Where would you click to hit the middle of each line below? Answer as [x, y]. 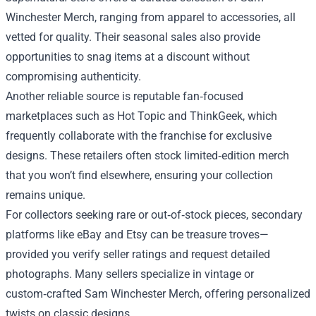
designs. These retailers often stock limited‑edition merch [147, 156]
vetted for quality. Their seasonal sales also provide [133, 37]
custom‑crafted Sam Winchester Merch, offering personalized [158, 294]
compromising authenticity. [73, 77]
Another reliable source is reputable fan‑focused [124, 97]
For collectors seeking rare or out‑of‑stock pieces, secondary [154, 215]
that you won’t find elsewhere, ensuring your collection [139, 176]
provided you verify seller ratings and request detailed [138, 255]
